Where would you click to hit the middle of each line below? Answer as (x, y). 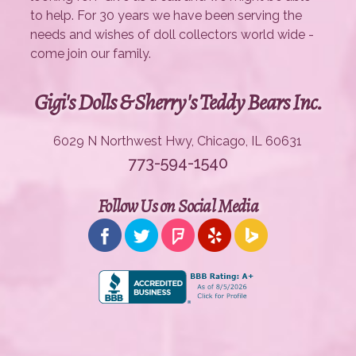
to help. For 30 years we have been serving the (166, 16)
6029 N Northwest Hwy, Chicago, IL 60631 (178, 141)
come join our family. (91, 54)
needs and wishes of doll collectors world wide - (172, 35)
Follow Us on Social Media (178, 206)
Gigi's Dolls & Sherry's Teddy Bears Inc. (178, 103)
